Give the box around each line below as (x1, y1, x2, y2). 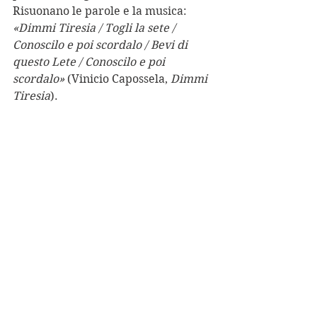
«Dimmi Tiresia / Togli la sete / (13, 21, 178, 35)
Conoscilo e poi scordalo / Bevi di (13, 38, 190, 52)
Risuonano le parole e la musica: (13, 4, 190, 18)
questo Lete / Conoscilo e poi (13, 54, 168, 69)
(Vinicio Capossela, (64, 71, 171, 86)
